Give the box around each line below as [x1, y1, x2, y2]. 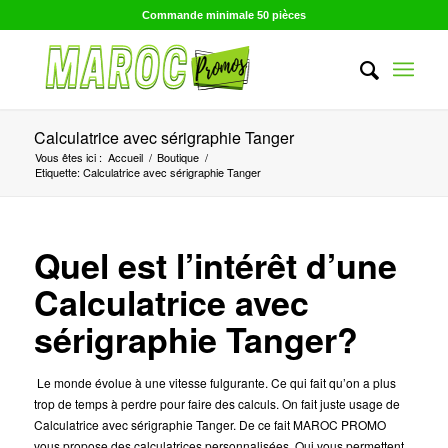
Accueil [107, 149, 143, 165]
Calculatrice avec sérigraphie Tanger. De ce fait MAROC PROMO [33, 416, 386, 433]
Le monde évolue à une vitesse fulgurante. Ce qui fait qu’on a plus [36, 374, 396, 391]
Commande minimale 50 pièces [141, 9, 306, 21]
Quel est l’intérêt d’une [33, 241, 397, 289]
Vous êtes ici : [34, 149, 102, 165]
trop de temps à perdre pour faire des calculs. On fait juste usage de [33, 395, 400, 412]
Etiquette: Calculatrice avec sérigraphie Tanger [34, 164, 261, 180]
